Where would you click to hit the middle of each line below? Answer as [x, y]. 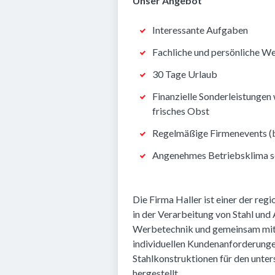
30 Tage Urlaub [185, 74]
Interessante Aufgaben [200, 30]
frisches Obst [181, 111]
